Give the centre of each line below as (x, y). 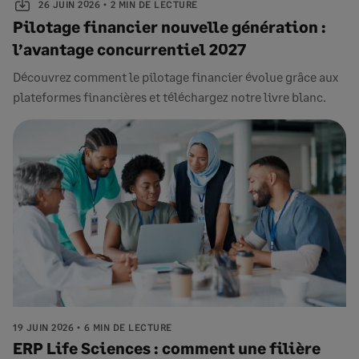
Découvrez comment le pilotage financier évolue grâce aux (175, 77)
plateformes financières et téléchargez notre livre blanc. (169, 97)
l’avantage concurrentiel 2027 (129, 49)
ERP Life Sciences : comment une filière (167, 348)
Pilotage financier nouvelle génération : (169, 26)
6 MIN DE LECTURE (128, 327)
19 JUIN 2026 (43, 327)
